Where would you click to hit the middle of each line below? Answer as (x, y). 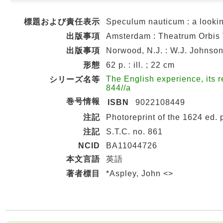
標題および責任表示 (62, 22)
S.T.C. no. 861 (134, 132)
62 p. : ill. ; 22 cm (140, 65)
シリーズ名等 (75, 79)
